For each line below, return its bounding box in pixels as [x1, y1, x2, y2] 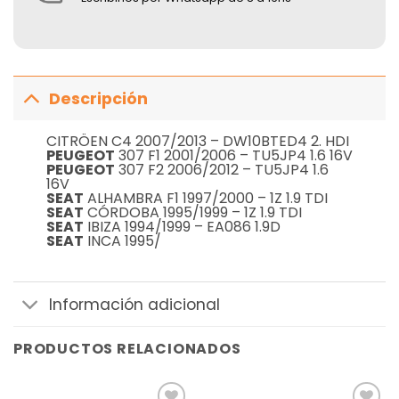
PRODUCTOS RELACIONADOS [13, 338, 241, 360]
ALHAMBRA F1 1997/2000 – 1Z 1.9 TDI [83, 188, 328, 209]
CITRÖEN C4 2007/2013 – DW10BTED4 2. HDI [45, 131, 349, 152]
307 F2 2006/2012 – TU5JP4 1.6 [114, 159, 329, 181]
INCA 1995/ [83, 231, 161, 252]
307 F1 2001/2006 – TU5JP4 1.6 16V [114, 145, 353, 167]
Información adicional [49, 293, 221, 315]
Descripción [49, 87, 149, 110]
